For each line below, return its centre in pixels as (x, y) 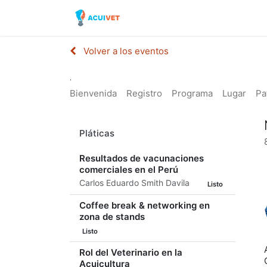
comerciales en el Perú (129, 170)
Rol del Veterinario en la (131, 252)
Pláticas (97, 133)
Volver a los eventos (126, 51)
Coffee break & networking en (145, 205)
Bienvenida (93, 93)
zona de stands (112, 216)
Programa (192, 93)
